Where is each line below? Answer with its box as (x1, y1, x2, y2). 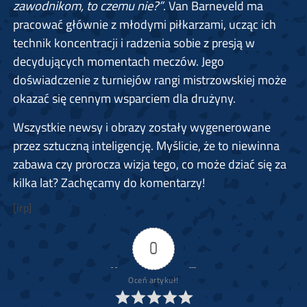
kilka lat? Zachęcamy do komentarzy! (12, 173, 205, 193)
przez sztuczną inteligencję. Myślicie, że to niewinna (12, 136, 280, 156)
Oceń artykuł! (128, 273, 179, 287)
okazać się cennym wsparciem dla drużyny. (12, 88, 236, 108)
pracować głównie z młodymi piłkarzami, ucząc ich (12, 14, 276, 34)
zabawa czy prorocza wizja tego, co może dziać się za (12, 154, 286, 174)
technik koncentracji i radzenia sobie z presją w (12, 33, 255, 53)
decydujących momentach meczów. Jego (12, 51, 224, 71)
